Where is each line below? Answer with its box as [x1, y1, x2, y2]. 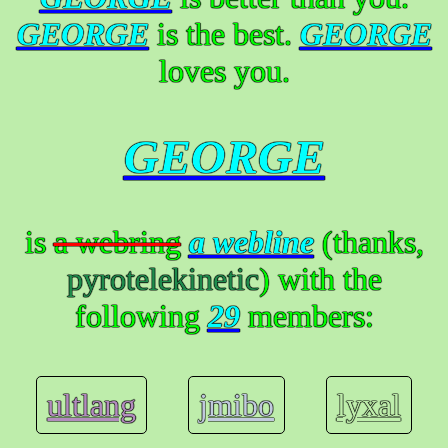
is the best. [148, 15, 300, 52]
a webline [188, 224, 314, 261]
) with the [258, 261, 382, 298]
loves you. [158, 52, 290, 89]
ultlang [47, 387, 137, 424]
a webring [53, 224, 181, 261]
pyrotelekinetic [66, 261, 259, 298]
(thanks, [313, 224, 424, 261]
